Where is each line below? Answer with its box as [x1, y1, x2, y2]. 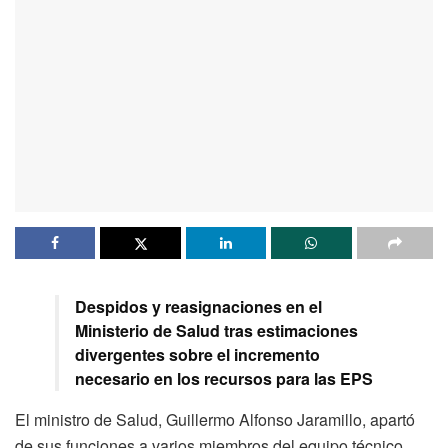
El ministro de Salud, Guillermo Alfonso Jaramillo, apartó [15, 408, 415, 432]
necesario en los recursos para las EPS [75, 367, 373, 391]
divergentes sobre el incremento [75, 343, 320, 367]
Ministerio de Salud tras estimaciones [75, 319, 358, 343]
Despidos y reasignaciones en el [75, 295, 322, 319]
